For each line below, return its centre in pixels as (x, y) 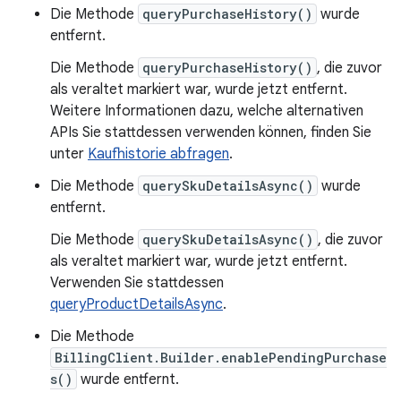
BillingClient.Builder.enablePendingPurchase (221, 358)
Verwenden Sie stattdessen (137, 283)
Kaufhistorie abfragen (158, 154)
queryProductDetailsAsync (137, 304)
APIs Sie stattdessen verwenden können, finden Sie (211, 132)
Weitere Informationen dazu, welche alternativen (207, 111)
